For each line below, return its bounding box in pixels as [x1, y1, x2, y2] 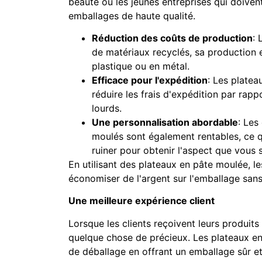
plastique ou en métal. [92, 60, 189, 72]
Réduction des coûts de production [92, 32, 253, 44]
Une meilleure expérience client [68, 195, 215, 207]
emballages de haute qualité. [68, 9, 195, 22]
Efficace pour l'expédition [92, 74, 208, 86]
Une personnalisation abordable [92, 116, 238, 128]
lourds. [92, 102, 122, 114]
